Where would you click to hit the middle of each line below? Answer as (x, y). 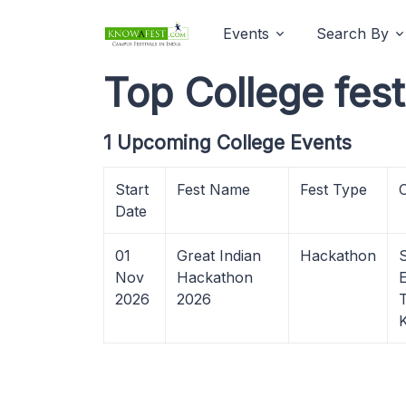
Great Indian (219, 256)
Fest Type (333, 189)
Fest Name (213, 189)
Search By (353, 34)
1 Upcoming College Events (227, 143)
